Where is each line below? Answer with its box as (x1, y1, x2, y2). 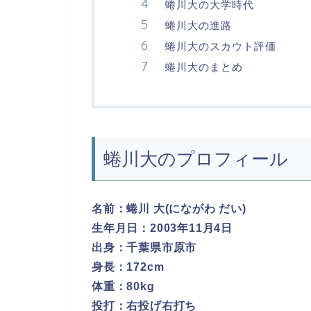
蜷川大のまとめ (165, 60, 243, 74)
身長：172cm (92, 260, 165, 273)
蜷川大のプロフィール (103, 149, 288, 170)
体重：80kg (92, 280, 155, 292)
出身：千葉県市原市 (92, 241, 197, 253)
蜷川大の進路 (165, 18, 232, 32)
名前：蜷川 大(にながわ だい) (92, 202, 246, 215)
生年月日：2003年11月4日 (92, 221, 233, 234)
